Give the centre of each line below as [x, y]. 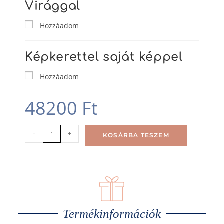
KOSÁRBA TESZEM [136, 135]
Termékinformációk [112, 214]
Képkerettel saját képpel [104, 57]
